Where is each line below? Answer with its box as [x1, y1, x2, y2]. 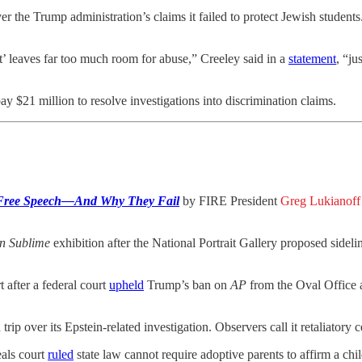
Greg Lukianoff [280, 193, 360, 208]
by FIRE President [179, 193, 280, 208]
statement [288, 52, 336, 66]
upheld [109, 277, 144, 292]
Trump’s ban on [144, 277, 230, 292]
